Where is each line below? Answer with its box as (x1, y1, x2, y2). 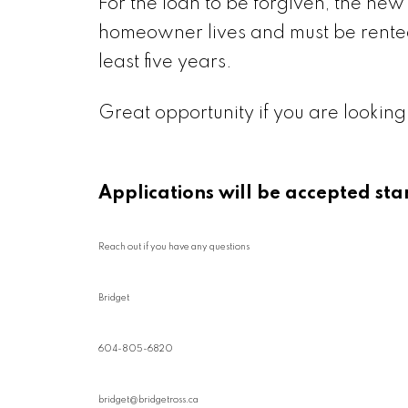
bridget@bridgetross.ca (97, 394, 199, 404)
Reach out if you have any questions (97, 241, 250, 251)
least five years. (97, 53, 232, 72)
